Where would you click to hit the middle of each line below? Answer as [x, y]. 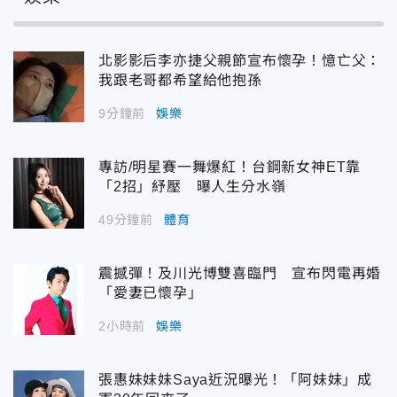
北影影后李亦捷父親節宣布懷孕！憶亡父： [240, 60]
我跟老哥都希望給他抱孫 [180, 80]
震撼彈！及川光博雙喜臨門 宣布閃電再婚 [240, 273]
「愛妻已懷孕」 [151, 292]
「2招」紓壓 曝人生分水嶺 [192, 186]
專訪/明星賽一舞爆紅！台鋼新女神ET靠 [230, 167]
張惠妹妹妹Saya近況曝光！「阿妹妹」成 [235, 379]
